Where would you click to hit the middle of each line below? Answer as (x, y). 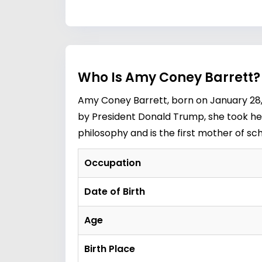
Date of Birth (115, 192)
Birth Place (110, 249)
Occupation (113, 163)
